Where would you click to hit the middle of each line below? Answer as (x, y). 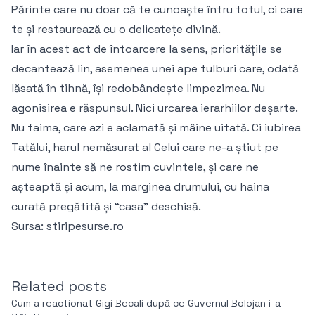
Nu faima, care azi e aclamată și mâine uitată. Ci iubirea (156, 128)
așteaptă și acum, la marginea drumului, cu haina (140, 187)
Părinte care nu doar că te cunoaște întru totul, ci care (157, 10)
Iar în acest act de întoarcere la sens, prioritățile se (147, 49)
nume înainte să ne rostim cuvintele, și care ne (135, 167)
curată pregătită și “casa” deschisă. (106, 207)
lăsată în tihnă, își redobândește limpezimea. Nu (138, 89)
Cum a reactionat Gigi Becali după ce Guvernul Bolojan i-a (146, 303)
